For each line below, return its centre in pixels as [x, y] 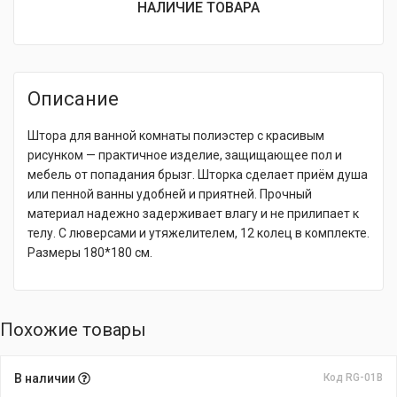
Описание [73, 99]
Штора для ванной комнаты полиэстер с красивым [176, 136]
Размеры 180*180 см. [90, 253]
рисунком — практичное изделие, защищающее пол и [185, 155]
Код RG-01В [353, 378]
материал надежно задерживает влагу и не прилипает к [193, 214]
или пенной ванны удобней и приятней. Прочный [170, 194]
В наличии [46, 378]
